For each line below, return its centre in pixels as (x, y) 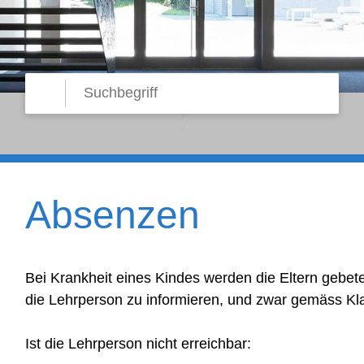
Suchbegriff (82, 93)
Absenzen (112, 214)
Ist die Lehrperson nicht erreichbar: (138, 343)
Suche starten (69, 82)
